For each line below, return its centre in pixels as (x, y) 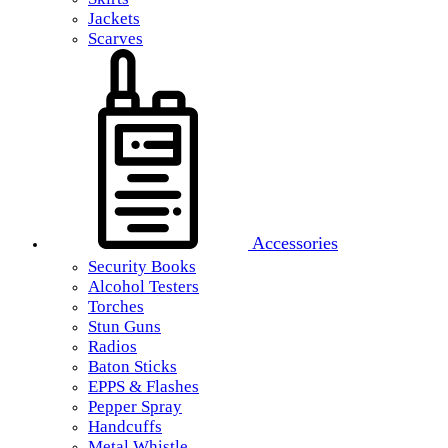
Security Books (142, 266)
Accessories (293, 243)
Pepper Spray (135, 406)
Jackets (114, 18)
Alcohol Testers (143, 286)
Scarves (115, 38)
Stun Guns (124, 326)
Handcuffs (125, 426)
